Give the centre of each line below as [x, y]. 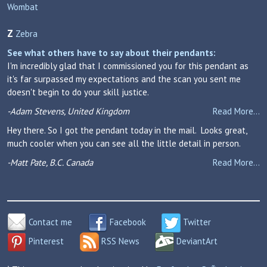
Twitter [196, 222]
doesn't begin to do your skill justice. [78, 92]
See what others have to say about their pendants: [111, 53]
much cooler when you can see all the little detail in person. [124, 143]
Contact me [49, 222]
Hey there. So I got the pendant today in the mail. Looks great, [127, 130]
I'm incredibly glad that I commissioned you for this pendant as [128, 66]
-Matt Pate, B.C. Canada [50, 162]
